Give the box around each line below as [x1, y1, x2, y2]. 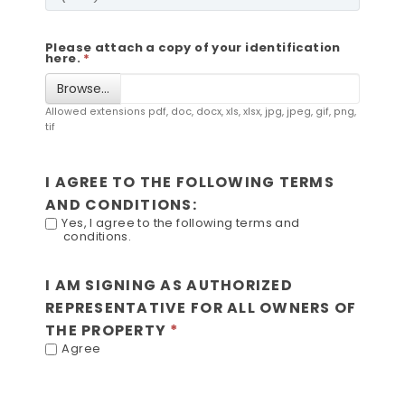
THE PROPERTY [45, 319, 171, 341]
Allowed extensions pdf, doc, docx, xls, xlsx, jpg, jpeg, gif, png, [45, 104, 356, 118]
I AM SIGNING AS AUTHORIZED [45, 274, 293, 296]
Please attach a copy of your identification [45, 38, 341, 56]
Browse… [57, 79, 109, 98]
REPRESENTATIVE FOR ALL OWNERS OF [45, 297, 357, 318]
